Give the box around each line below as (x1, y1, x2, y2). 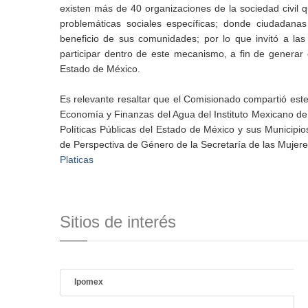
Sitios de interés (60, 212, 176, 231)
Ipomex (74, 277, 103, 287)
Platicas (60, 154, 93, 165)
